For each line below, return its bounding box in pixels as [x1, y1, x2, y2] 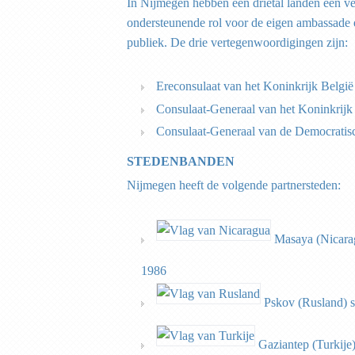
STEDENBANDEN [127, 154, 244, 168]
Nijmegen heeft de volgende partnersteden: [127, 178, 341, 193]
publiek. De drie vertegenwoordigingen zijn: [127, 35, 348, 49]
